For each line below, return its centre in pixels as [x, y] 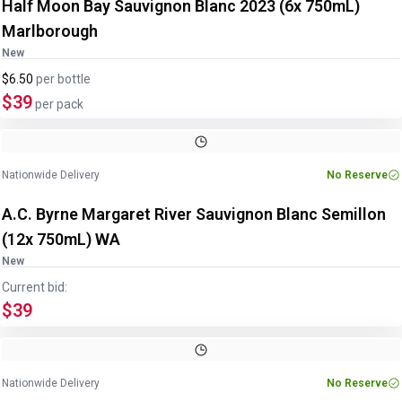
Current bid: [35, 287]
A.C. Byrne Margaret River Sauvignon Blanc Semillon [194, 214]
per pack [58, 104]
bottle [74, 79]
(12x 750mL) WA [61, 239]
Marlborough [50, 31]
